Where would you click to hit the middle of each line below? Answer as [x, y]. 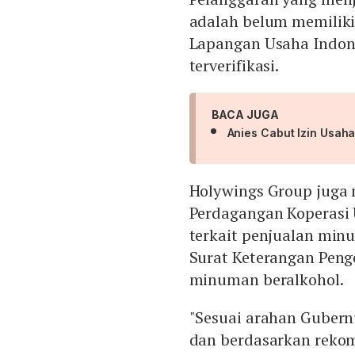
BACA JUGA [245, 115]
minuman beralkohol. [266, 280]
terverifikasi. [234, 66]
